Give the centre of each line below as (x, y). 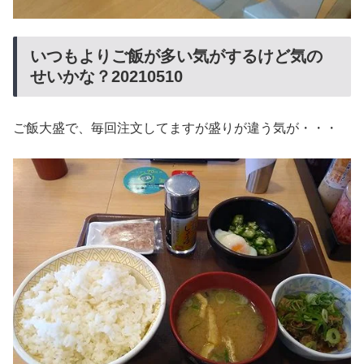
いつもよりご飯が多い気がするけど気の (176, 56)
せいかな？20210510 (106, 77)
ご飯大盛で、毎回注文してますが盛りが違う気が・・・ (175, 128)
